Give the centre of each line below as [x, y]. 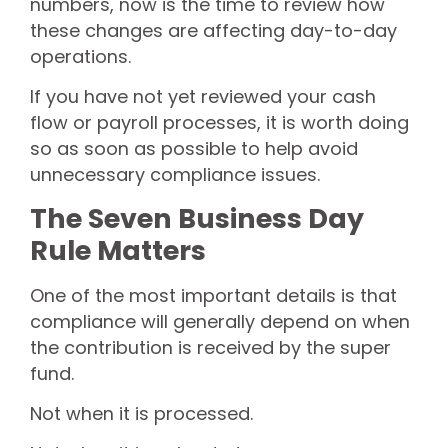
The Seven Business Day [197, 218]
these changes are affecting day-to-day [213, 30]
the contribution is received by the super [210, 347]
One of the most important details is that [213, 295]
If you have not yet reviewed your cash [203, 97]
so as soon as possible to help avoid [194, 149]
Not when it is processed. [141, 414]
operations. [80, 56]
